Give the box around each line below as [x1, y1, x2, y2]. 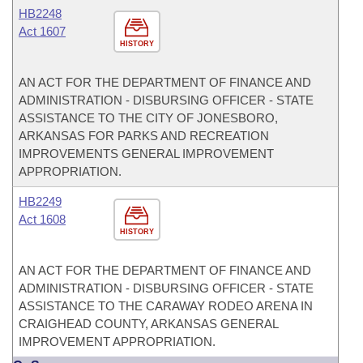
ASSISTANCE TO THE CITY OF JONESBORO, [19, 111, 278, 125]
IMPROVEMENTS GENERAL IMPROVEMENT [19, 147, 274, 160]
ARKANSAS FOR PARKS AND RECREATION [19, 129, 269, 143]
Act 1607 [19, 24, 66, 38]
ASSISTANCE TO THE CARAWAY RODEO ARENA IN [19, 299, 313, 313]
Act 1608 [19, 212, 66, 226]
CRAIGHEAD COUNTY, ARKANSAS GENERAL [19, 317, 278, 331]
